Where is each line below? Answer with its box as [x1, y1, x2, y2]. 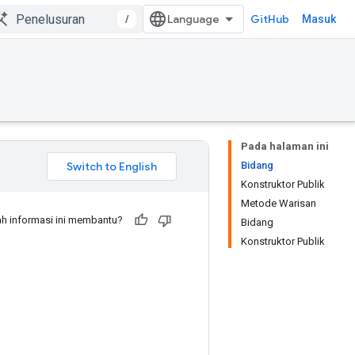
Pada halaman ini [241, 140, 329, 152]
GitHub [250, 12, 289, 26]
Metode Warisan [241, 197, 316, 209]
